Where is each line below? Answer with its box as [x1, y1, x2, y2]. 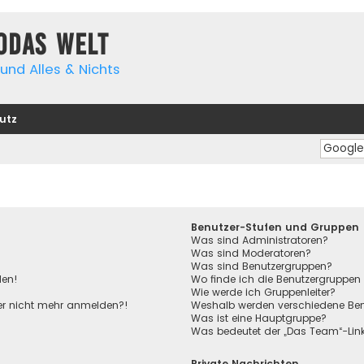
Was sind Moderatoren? [191, 246, 312, 261]
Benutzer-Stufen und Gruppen [191, 220, 360, 235]
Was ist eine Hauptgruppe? [191, 311, 327, 326]
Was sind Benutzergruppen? [191, 259, 333, 274]
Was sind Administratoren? [191, 233, 329, 248]
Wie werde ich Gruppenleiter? [191, 285, 336, 300]
